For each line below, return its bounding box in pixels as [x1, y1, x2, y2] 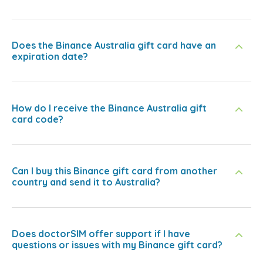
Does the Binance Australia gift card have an [12, 39, 216, 51]
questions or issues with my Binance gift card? [12, 238, 222, 251]
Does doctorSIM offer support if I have [12, 227, 190, 240]
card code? [12, 113, 63, 125]
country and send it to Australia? [12, 176, 160, 188]
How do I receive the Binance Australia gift [12, 102, 207, 114]
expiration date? [12, 50, 88, 62]
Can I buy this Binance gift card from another [12, 164, 217, 177]
